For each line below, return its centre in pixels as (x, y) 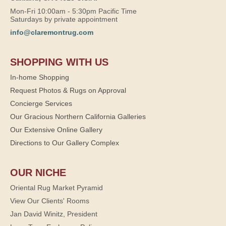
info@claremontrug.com (52, 32)
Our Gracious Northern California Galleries (78, 116)
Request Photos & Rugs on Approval (68, 90)
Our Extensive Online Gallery (56, 129)
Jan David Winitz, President (54, 214)
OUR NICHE (38, 172)
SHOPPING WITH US (59, 62)
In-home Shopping (40, 77)
